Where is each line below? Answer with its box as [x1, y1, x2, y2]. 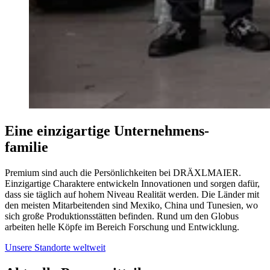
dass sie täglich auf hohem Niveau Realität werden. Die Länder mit [5, 189, 259, 200]
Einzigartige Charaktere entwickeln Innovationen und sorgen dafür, [5, 178, 260, 189]
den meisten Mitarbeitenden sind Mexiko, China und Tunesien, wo [5, 200, 258, 211]
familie [5, 139, 48, 155]
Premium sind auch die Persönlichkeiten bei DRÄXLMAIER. [5, 168, 241, 178]
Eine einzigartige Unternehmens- [5, 123, 209, 139]
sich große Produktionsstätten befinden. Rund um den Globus [5, 211, 239, 222]
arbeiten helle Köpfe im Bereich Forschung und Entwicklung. [5, 222, 239, 233]
